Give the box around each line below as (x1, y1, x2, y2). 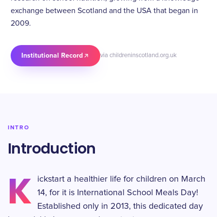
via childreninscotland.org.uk (100, 52, 177, 59)
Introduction (8, 139, 96, 159)
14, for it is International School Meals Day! (37, 188, 199, 197)
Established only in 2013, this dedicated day (37, 202, 203, 211)
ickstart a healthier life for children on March (37, 175, 206, 184)
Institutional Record (21, 51, 83, 60)
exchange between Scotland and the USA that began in (11, 7, 198, 15)
